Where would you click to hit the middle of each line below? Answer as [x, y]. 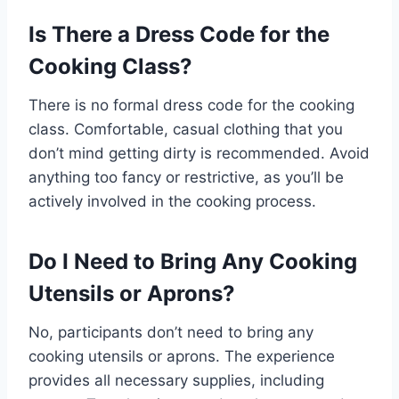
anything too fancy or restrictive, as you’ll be [186, 177]
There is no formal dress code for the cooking [191, 105]
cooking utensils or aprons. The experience [182, 356]
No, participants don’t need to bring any [171, 332]
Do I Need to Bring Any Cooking [193, 261]
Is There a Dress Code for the [179, 34]
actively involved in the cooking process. [172, 201]
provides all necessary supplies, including [176, 380]
